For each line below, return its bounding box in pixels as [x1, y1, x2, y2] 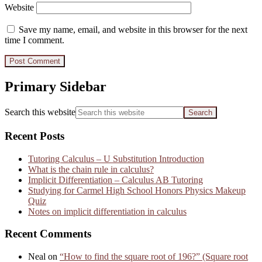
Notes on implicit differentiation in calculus [28, 206, 187, 216]
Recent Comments [5, 227, 91, 240]
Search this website [5, 107, 75, 118]
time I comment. [5, 35, 64, 46]
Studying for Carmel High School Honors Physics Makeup [28, 185, 246, 195]
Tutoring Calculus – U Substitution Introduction [28, 153, 204, 164]
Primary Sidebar [5, 79, 106, 95]
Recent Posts [5, 129, 64, 142]
